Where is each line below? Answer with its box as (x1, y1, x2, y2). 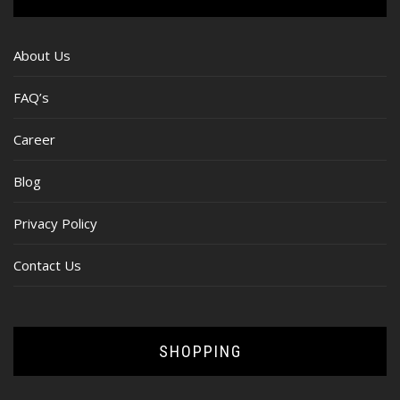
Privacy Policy (13, 213, 97, 232)
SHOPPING (158, 341, 242, 361)
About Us (13, 46, 71, 64)
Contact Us (13, 255, 81, 274)
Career (13, 129, 55, 148)
